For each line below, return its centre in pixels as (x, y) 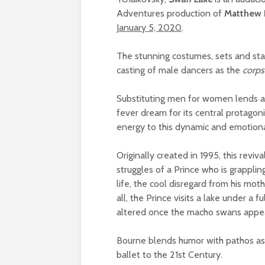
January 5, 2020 (149, 27)
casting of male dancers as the (180, 70)
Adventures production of (170, 13)
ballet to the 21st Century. (169, 254)
